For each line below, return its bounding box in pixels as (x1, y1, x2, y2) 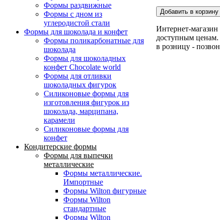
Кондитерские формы (24, 142, 97, 151)
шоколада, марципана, (44, 107, 118, 116)
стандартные (63, 204, 106, 213)
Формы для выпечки (44, 151, 113, 160)
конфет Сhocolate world (44, 63, 121, 72)
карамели (44, 116, 75, 125)
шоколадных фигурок (44, 81, 116, 89)
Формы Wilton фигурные (63, 187, 146, 195)
